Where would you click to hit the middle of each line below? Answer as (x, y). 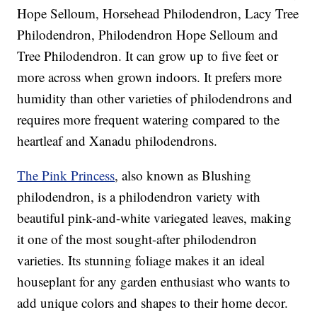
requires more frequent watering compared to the (149, 120)
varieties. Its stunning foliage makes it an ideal (141, 260)
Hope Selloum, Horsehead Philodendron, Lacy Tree (158, 13)
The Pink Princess (66, 175)
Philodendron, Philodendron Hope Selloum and (148, 35)
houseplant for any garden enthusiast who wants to (154, 282)
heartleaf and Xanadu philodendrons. (117, 141)
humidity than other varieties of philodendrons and (155, 98)
